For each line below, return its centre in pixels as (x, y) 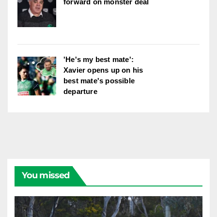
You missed (46, 175)
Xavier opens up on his (103, 70)
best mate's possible (99, 80)
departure (80, 91)
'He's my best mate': (99, 59)
